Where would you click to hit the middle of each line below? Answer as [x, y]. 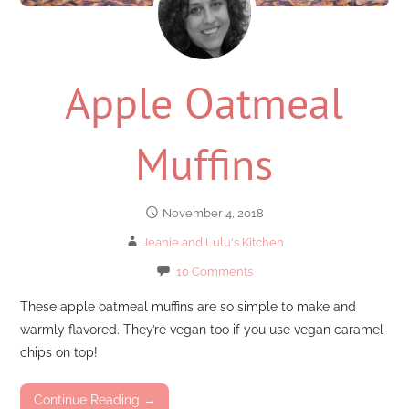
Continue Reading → [94, 399]
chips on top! [59, 352]
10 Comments [215, 272]
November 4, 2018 [214, 214]
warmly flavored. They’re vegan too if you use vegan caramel [202, 330]
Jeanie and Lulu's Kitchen [214, 243]
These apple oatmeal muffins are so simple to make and [189, 307]
